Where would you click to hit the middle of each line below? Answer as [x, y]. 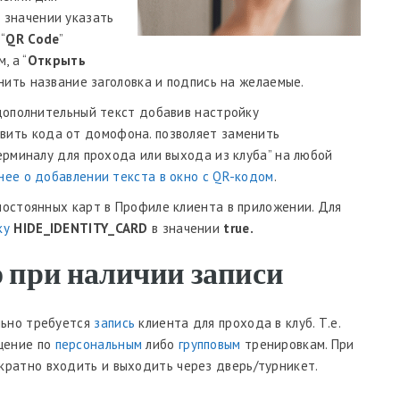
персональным [99, 344]
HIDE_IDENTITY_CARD [81, 228]
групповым [209, 344]
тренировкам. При [297, 344]
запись [115, 323]
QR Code [33, 39]
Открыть [56, 60]
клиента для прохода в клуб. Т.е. [238, 323]
